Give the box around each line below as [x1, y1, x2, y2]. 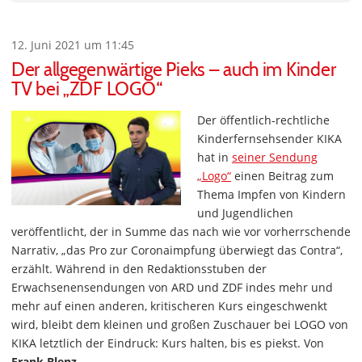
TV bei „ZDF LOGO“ [11, 78, 162, 100]
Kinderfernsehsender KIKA [197, 131, 342, 146]
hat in [197, 149, 232, 165]
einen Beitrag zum [231, 168, 334, 183]
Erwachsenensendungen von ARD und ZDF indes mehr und [11, 280, 333, 295]
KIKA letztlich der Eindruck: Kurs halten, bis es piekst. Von [11, 335, 324, 351]
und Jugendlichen [197, 205, 293, 221]
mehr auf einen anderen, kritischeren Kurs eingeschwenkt [11, 298, 327, 314]
